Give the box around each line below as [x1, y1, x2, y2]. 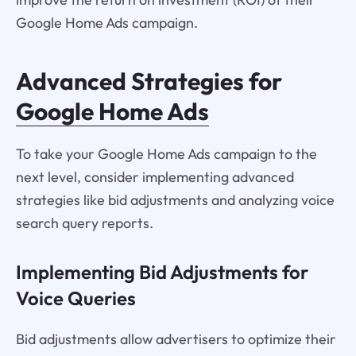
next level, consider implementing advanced [15, 167, 294, 186]
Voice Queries [15, 286, 136, 311]
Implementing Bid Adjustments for [15, 260, 308, 284]
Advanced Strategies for [15, 65, 282, 96]
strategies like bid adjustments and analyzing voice [15, 190, 335, 209]
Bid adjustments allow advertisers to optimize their [15, 330, 336, 349]
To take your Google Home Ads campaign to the [15, 144, 317, 163]
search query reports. [15, 213, 153, 232]
